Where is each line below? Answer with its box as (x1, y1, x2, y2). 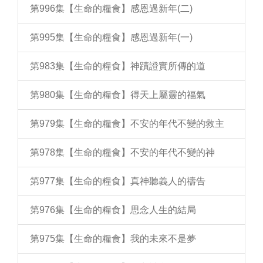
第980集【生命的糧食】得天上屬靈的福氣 (30, 90, 205, 100)
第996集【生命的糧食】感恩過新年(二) (30, 4, 193, 14)
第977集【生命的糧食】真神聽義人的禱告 (30, 176, 205, 186)
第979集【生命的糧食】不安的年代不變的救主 (30, 119, 224, 129)
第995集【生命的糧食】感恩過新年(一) (30, 32, 193, 42)
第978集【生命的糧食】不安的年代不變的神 (30, 147, 215, 157)
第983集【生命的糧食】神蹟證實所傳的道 (30, 61, 205, 71)
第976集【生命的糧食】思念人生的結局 (30, 205, 196, 215)
